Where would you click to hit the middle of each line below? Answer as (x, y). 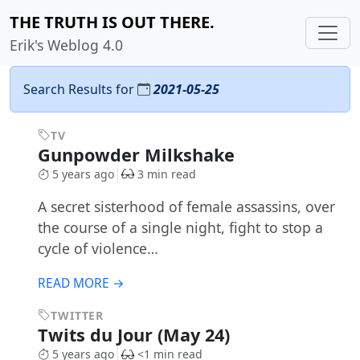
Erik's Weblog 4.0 (66, 45)
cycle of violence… (98, 249)
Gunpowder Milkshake (138, 155)
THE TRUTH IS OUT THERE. (112, 22)
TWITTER (78, 316)
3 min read (166, 174)
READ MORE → (81, 284)
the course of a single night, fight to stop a (180, 228)
